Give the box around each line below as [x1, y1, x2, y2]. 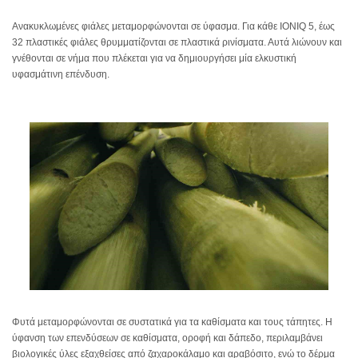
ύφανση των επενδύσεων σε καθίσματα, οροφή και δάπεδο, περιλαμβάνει [12, 332, 323, 344]
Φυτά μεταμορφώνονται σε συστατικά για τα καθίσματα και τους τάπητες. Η [12, 316, 332, 328]
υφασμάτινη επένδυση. [12, 69, 109, 80]
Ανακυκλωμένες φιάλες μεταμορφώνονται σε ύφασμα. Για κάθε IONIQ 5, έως [12, 21, 335, 32]
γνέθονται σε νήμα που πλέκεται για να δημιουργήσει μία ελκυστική [12, 53, 296, 64]
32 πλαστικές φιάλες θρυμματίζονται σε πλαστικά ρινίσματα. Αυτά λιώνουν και [12, 37, 342, 48]
